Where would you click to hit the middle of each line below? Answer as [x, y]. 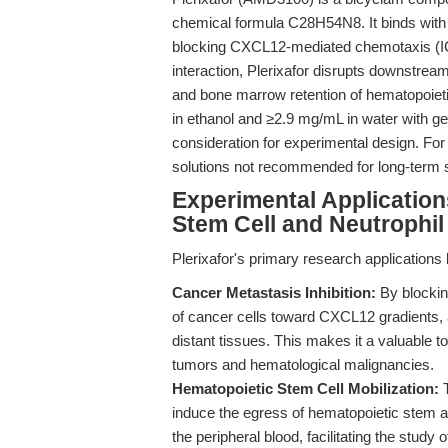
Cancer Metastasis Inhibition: [274, 292]
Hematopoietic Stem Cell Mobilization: [305, 388]
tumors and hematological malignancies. [303, 364]
